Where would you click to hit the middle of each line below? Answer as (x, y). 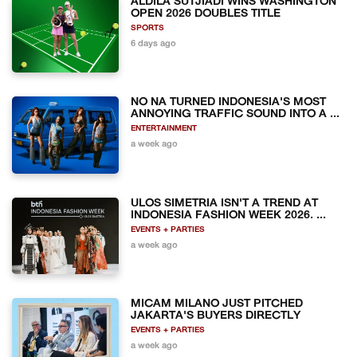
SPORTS (148, 28)
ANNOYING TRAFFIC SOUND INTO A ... (235, 115)
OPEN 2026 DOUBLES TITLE (206, 14)
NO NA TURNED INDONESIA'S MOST (229, 103)
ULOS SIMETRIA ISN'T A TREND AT (225, 203)
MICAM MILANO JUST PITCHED (217, 304)
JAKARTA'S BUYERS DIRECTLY (216, 316)
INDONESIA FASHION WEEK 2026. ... (229, 215)
